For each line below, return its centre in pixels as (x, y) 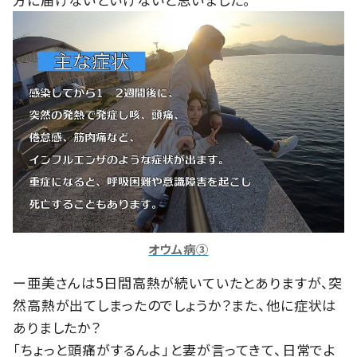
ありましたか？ (57, 327)
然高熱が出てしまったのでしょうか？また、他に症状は (175, 304)
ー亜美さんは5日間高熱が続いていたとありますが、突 (178, 282)
